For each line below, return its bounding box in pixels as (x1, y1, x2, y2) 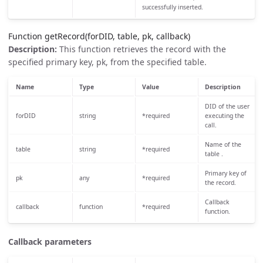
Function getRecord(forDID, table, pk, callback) (8, 30, 190, 42)
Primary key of (204, 169, 247, 178)
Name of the (204, 140, 241, 149)
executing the (204, 112, 244, 120)
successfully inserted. (141, 2, 203, 11)
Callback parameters (8, 236, 92, 248)
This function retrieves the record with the (57, 43, 226, 55)
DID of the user (204, 102, 249, 111)
